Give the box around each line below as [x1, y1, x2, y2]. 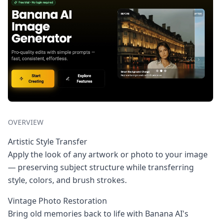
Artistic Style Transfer [8, 136, 87, 147]
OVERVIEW [8, 117, 44, 127]
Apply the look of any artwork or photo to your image [8, 149, 208, 160]
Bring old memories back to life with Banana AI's [8, 208, 188, 220]
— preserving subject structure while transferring [8, 162, 194, 173]
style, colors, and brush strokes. [8, 175, 127, 186]
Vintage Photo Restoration [8, 195, 107, 207]
